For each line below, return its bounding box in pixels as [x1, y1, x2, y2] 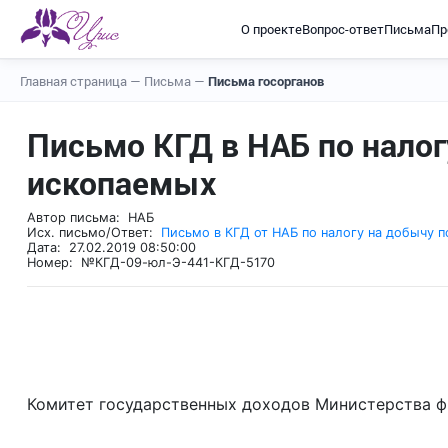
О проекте [240, 19, 302, 38]
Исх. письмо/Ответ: [27, 225, 161, 240]
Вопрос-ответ [301, 19, 384, 38]
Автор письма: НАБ [27, 210, 154, 225]
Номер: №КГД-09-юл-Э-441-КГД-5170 [27, 255, 275, 270]
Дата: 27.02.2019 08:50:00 [27, 240, 196, 255]
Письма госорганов [208, 72, 324, 90]
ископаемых [27, 161, 216, 204]
